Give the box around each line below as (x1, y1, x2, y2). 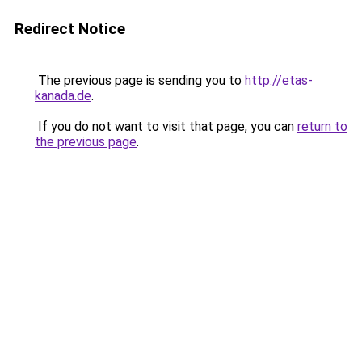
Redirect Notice (15, 19, 125, 38)
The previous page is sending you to (35, 73, 245, 88)
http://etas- (245, 73, 313, 88)
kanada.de (35, 88, 91, 103)
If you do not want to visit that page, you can (35, 119, 297, 134)
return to (297, 119, 347, 134)
